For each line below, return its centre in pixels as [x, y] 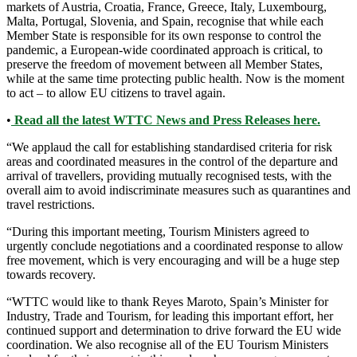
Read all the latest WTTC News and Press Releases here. [166, 120]
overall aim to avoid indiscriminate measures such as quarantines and [178, 190]
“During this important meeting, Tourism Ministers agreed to [158, 231]
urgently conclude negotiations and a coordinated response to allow [175, 246]
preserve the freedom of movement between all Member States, [165, 64]
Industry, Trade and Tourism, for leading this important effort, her [170, 316]
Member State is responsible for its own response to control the [164, 35]
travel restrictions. [51, 204]
